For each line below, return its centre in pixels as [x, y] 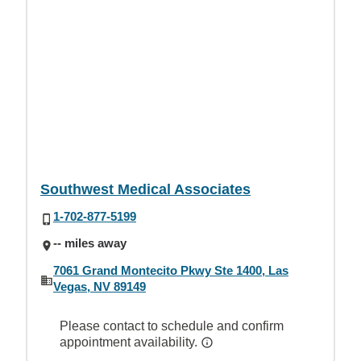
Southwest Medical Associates [145, 189]
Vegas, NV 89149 [100, 286]
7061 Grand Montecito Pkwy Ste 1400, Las [171, 270]
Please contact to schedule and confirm [172, 326]
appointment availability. [130, 342]
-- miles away [90, 243]
